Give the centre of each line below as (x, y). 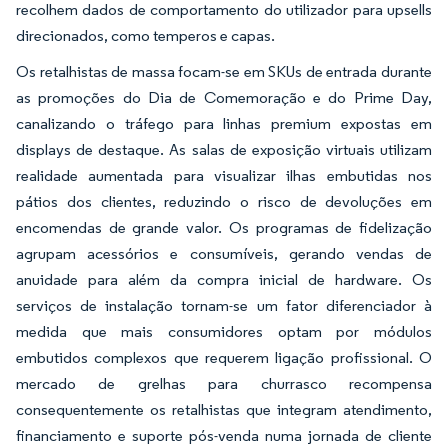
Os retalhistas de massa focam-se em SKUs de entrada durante (224, 71)
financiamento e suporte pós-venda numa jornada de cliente (224, 435)
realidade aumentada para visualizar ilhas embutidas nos (224, 175)
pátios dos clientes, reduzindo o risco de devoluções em (224, 201)
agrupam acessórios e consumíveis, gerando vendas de (224, 253)
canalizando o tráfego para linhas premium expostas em (224, 123)
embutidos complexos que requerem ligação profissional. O (224, 357)
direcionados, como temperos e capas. (145, 35)
